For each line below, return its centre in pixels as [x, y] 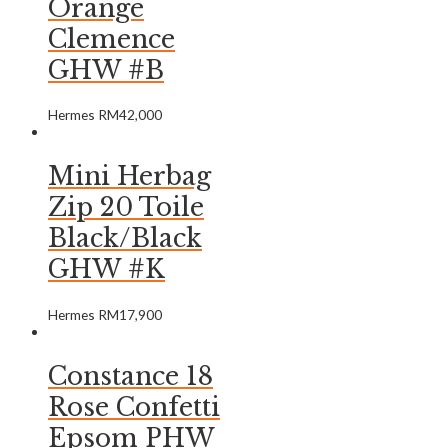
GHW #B [106, 70]
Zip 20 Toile [126, 208]
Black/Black [125, 239]
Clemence [111, 39]
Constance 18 [130, 376]
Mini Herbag [129, 177]
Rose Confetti [134, 407]
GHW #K [106, 270]
